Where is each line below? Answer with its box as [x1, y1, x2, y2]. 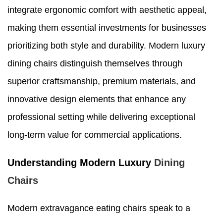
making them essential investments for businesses [7, 23, 206, 33]
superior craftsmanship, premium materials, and [7, 76, 196, 87]
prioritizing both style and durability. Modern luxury [7, 41, 205, 51]
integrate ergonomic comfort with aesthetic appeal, [7, 5, 207, 15]
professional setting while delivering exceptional [7, 112, 195, 122]
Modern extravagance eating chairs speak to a [7, 203, 190, 214]
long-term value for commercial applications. [7, 130, 182, 140]
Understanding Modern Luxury [7, 157, 154, 168]
